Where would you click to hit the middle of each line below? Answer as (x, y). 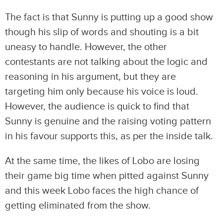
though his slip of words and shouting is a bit (102, 32)
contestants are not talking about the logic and (106, 62)
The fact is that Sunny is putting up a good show (109, 17)
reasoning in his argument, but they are (90, 77)
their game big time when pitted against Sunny (107, 176)
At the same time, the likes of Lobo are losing (102, 161)
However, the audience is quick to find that (97, 107)
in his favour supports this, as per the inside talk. (109, 136)
